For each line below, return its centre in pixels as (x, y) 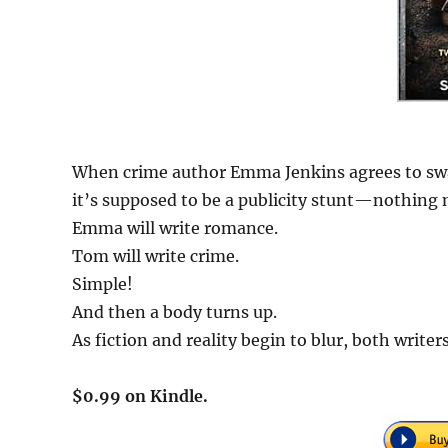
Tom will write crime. (155, 256)
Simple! (102, 284)
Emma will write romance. (175, 228)
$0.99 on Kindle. (140, 396)
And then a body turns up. (174, 312)
